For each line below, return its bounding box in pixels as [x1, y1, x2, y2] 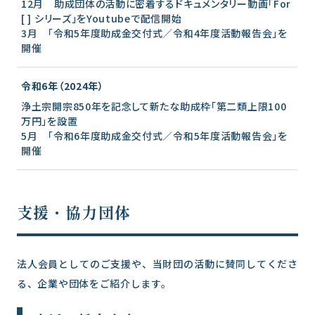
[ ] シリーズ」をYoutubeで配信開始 [21, 11, 182, 25]
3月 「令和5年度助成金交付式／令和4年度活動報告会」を [21, 25, 288, 40]
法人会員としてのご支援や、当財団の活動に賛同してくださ [17, 256, 298, 271]
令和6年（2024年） [21, 78, 104, 93]
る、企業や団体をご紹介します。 [17, 276, 172, 290]
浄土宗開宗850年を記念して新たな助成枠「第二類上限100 [21, 98, 287, 113]
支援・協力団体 [17, 200, 131, 223]
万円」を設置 [21, 113, 78, 128]
